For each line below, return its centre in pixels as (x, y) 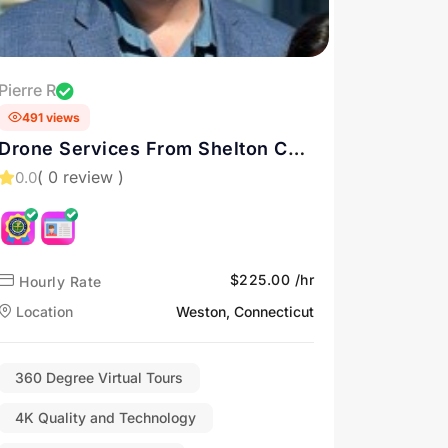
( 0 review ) (80, 177)
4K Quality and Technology (105, 417)
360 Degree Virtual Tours (99, 377)
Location (42, 311)
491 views (51, 117)
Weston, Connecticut (245, 311)
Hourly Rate (58, 281)
